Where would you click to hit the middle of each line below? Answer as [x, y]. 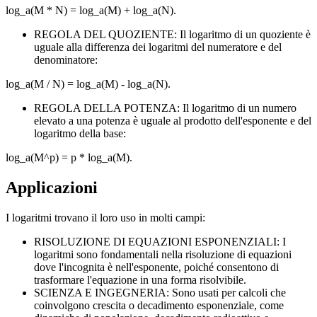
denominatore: [66, 60]
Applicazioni [52, 188]
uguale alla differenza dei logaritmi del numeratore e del [158, 47]
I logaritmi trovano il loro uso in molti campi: [105, 218]
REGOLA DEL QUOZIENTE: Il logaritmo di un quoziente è [172, 35]
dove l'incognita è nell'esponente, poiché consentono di [156, 267]
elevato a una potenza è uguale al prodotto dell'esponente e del [173, 121]
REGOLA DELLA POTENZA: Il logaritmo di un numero [165, 108]
